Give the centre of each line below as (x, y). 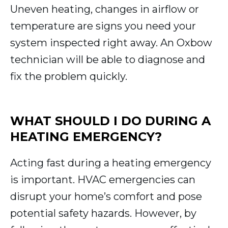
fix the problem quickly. (69, 77)
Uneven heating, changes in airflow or (105, 9)
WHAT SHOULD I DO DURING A (110, 121)
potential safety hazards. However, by (103, 213)
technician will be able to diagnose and (108, 60)
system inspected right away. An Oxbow (111, 43)
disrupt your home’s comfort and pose (106, 197)
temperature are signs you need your (103, 26)
